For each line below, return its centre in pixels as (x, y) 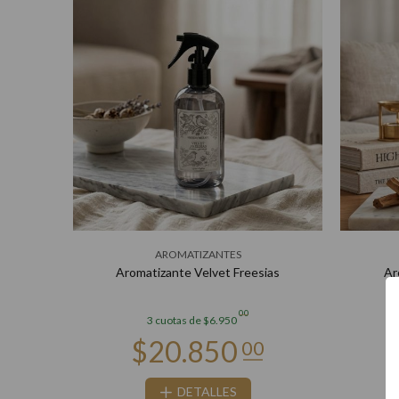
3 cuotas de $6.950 (191, 320)
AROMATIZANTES (198, 254)
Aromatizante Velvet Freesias (198, 272)
